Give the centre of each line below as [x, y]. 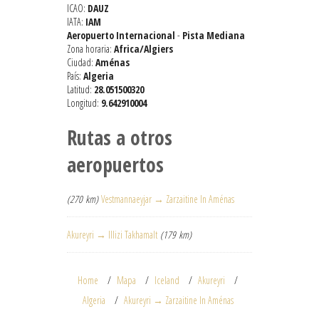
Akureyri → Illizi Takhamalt [112, 235]
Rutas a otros [120, 138]
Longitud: [84, 103]
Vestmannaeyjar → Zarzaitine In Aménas [168, 199]
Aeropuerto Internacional [121, 36]
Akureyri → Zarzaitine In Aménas [178, 300]
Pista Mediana [214, 36]
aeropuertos [115, 165]
